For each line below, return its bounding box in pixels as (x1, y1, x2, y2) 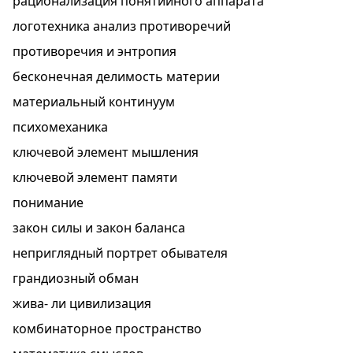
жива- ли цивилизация (13, 295, 151, 312)
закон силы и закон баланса (13, 219, 185, 236)
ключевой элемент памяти (13, 169, 177, 186)
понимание (13, 194, 84, 211)
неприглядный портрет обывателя (13, 244, 228, 262)
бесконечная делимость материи (13, 68, 220, 85)
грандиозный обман (13, 269, 139, 287)
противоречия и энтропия (13, 43, 176, 60)
